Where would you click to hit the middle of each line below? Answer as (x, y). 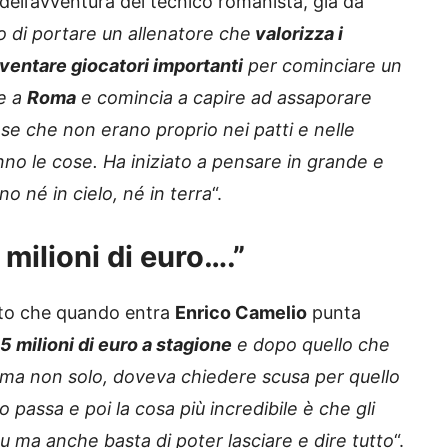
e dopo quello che (311, 345)
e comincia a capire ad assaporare (224, 98)
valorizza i (297, 34)
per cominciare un (322, 66)
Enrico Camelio (241, 313)
